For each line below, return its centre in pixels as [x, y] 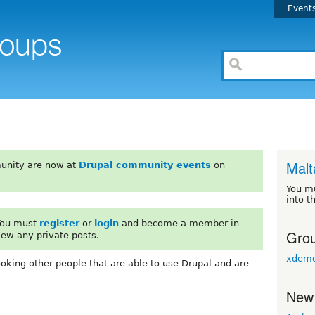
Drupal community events [144, 165]
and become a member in [179, 223]
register [59, 223]
